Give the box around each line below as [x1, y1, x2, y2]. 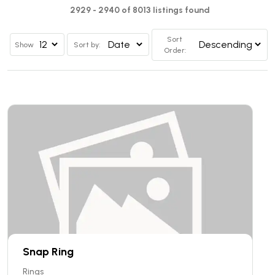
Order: [163, 45, 186, 55]
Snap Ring [23, 244, 74, 258]
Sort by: [74, 40, 101, 49]
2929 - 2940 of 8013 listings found [70, 4, 210, 15]
